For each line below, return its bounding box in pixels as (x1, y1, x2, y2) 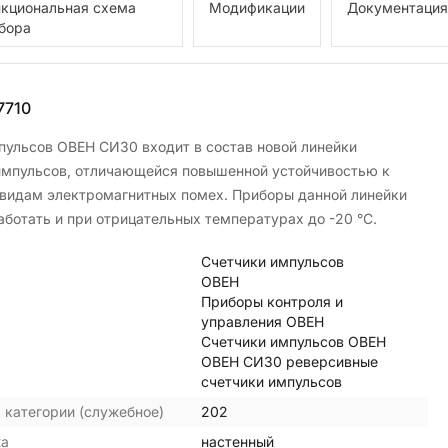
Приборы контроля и (201, 292, 344, 310)
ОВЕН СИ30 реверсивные (201, 352, 379, 370)
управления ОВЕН (201, 312, 325, 330)
